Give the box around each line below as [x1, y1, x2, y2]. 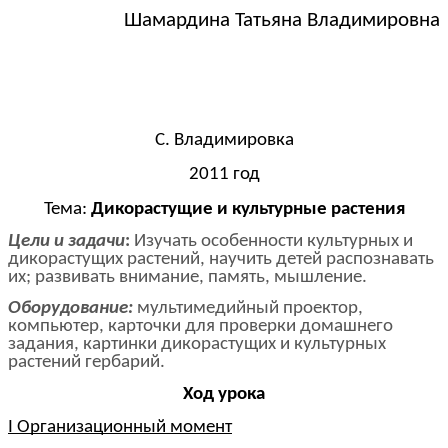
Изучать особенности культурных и [134, 231, 413, 251]
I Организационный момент [8, 417, 232, 437]
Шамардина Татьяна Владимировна [124, 9, 440, 31]
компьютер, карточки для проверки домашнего [8, 317, 393, 337]
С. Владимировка [154, 130, 294, 150]
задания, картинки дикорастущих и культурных [8, 335, 386, 355]
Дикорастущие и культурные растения [90, 199, 405, 219]
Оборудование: [8, 299, 133, 319]
